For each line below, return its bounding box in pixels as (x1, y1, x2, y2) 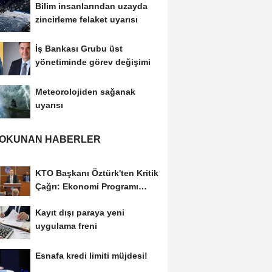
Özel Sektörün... (35, 194, 101, 205)
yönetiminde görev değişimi (35, 57, 151, 67)
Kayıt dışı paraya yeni (35, 208, 124, 218)
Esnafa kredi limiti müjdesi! (35, 251, 148, 261)
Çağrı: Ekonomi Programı (35, 181, 138, 191)
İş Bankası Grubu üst (35, 44, 123, 54)
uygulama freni (35, 221, 97, 231)
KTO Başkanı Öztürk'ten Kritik (35, 168, 158, 178)
